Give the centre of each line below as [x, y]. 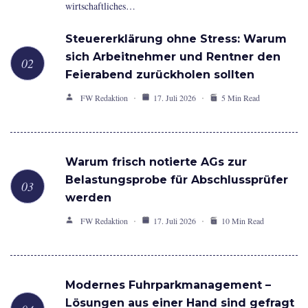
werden [88, 198]
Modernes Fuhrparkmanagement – [168, 285]
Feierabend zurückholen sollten [160, 75]
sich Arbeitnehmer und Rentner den [173, 57]
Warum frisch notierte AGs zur [156, 162]
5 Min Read [241, 98]
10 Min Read [243, 221]
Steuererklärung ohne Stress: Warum [176, 39]
